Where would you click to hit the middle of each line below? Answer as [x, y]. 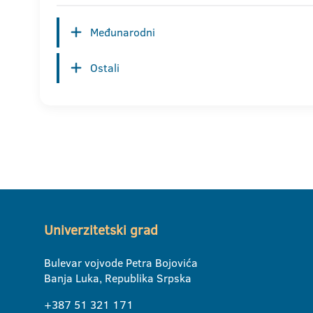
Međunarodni [123, 32]
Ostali [105, 68]
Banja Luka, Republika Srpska [118, 278]
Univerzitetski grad [101, 231]
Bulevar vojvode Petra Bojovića [121, 263]
